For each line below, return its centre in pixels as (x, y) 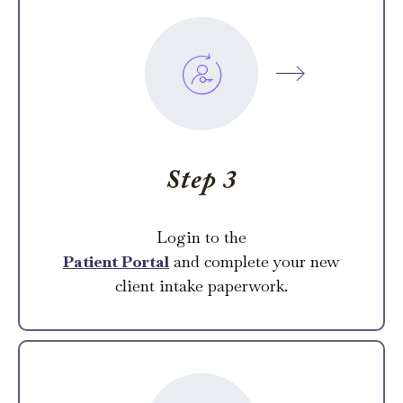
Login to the (201, 237)
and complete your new (255, 261)
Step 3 (201, 181)
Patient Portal (116, 261)
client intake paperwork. (201, 285)
